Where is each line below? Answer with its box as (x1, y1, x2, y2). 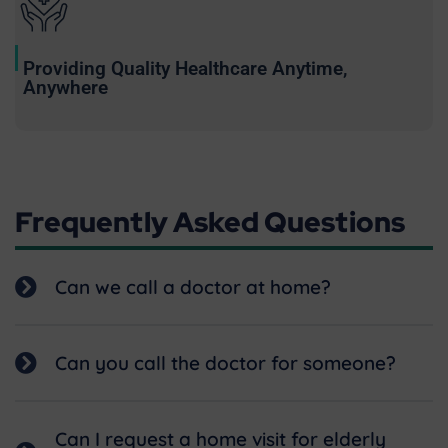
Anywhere (23, 75, 108, 99)
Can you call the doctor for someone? (55, 350, 396, 375)
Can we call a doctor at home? (55, 274, 331, 299)
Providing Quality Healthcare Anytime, (23, 56, 347, 80)
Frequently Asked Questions (15, 202, 405, 241)
